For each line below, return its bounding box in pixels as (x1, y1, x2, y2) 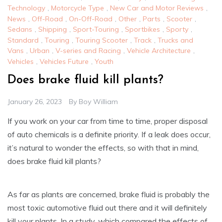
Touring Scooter (75, 35, 128, 45)
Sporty (166, 25, 188, 34)
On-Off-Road (69, 14, 112, 23)
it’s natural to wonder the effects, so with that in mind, (7, 142, 199, 153)
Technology (7, 3, 45, 13)
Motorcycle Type (51, 3, 104, 13)
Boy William (79, 97, 118, 106)
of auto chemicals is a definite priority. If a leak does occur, (7, 129, 211, 139)
